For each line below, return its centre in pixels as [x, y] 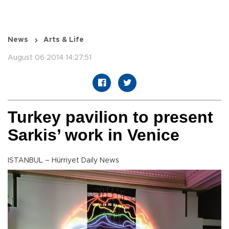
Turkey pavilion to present [110, 117]
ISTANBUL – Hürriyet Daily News [63, 161]
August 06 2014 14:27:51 [50, 58]
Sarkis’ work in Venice [94, 135]
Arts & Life [64, 40]
